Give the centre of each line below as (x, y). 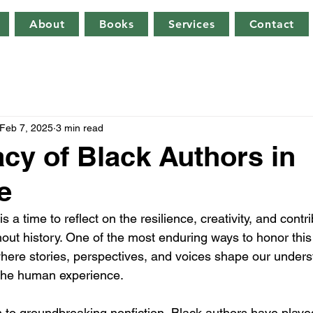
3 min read (80, 128)
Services (192, 24)
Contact (272, 24)
